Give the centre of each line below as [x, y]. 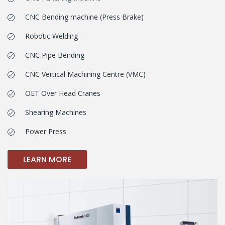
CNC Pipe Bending [55, 55]
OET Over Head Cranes [63, 93]
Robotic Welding [51, 36]
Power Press [46, 131]
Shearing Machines [56, 112]
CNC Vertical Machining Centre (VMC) [85, 74]
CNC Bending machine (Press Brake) [84, 17]
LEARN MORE [47, 159]
